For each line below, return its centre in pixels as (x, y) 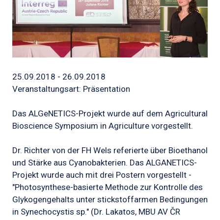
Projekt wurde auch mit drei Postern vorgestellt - (102, 175)
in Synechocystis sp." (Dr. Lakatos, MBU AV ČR (96, 212)
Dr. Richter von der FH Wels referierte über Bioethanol (110, 151)
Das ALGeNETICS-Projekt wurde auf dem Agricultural (110, 113)
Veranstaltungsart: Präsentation (71, 89)
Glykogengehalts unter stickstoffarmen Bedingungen (110, 200)
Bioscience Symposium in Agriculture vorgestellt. (103, 125)
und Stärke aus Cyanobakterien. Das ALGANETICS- (105, 163)
